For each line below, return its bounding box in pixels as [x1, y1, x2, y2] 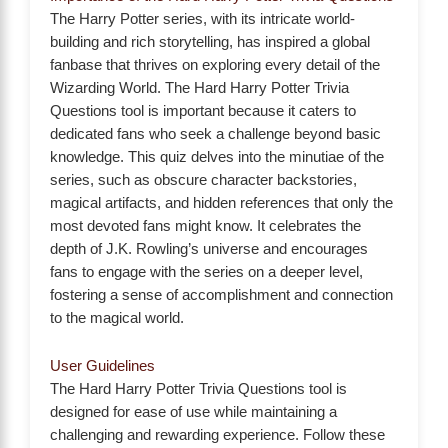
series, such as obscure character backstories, [50, 171, 357, 188]
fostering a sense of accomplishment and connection [50, 286, 393, 303]
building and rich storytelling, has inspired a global [50, 33, 370, 50]
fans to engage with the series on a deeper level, [50, 263, 363, 280]
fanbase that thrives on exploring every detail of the [50, 56, 380, 73]
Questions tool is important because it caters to [50, 102, 356, 119]
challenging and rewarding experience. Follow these [50, 427, 385, 444]
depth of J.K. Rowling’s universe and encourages [50, 240, 368, 257]
